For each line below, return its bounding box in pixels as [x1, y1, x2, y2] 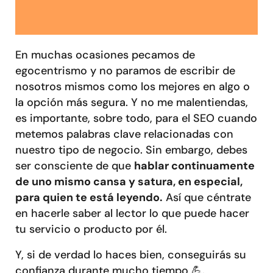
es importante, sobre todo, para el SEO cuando [15, 110, 257, 126]
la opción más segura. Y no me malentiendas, [15, 94, 248, 110]
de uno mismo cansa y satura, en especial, [15, 174, 243, 189]
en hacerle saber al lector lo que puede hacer [15, 205, 249, 221]
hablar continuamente [134, 158, 255, 173]
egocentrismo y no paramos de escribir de [15, 63, 235, 78]
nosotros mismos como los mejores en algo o [15, 79, 250, 94]
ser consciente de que [15, 158, 134, 173]
